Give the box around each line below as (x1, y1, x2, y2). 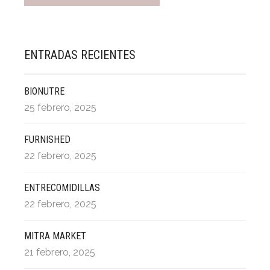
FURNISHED (24, 134, 71, 146)
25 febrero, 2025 (24, 102, 96, 114)
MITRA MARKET (24, 230, 86, 242)
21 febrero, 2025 (24, 246, 95, 259)
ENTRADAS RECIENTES (24, 48, 136, 63)
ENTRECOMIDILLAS (24, 182, 100, 194)
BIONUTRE (24, 86, 64, 98)
